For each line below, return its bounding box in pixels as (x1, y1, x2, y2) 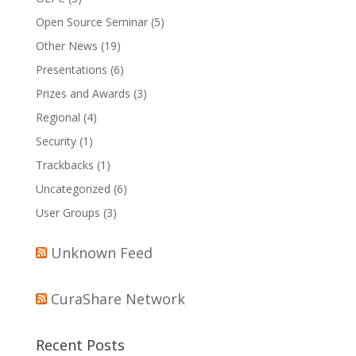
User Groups (35, 205, 100, 220)
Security (35, 133, 76, 149)
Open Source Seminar (35, 14, 148, 29)
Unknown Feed (50, 243, 153, 262)
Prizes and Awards (35, 86, 130, 101)
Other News (35, 38, 98, 53)
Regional (35, 110, 80, 125)
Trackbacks (35, 157, 94, 172)
